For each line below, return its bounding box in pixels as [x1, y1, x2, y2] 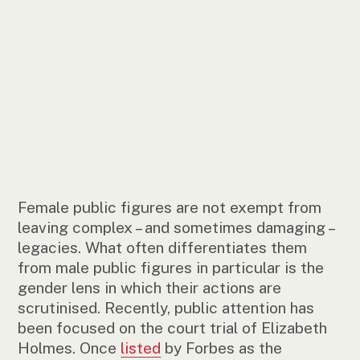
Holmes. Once [18, 339, 121, 358]
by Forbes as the [161, 339, 283, 358]
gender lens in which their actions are [18, 279, 282, 297]
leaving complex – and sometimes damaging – [18, 219, 334, 237]
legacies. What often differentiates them [18, 239, 308, 257]
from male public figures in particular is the [18, 259, 325, 277]
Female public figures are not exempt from [18, 198, 322, 217]
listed [121, 339, 162, 358]
